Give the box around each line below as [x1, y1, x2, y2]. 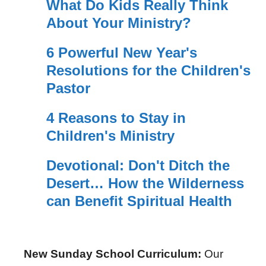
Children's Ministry [46, 128, 175, 144]
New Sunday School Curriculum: [24, 248, 201, 261]
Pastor [46, 80, 90, 97]
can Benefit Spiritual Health [46, 193, 232, 210]
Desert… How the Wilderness [46, 175, 244, 192]
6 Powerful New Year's [46, 45, 197, 61]
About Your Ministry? [46, 15, 191, 31]
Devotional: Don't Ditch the [46, 157, 230, 174]
